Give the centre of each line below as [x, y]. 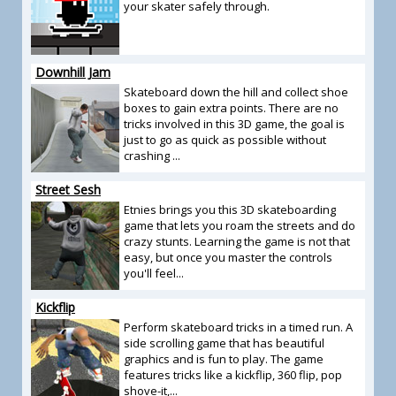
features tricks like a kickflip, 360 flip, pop [233, 375]
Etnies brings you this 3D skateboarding [230, 209]
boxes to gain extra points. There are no [231, 108]
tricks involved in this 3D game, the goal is [234, 124]
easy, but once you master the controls [228, 257]
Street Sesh [68, 190]
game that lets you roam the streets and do [240, 225]
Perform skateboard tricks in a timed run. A [238, 327]
